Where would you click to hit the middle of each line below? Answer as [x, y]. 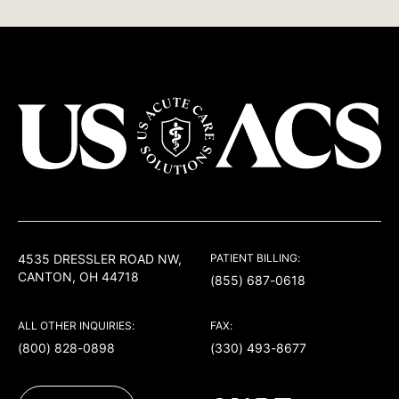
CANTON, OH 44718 [78, 277]
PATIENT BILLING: [255, 258]
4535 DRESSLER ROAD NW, [100, 259]
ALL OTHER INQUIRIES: [76, 326]
